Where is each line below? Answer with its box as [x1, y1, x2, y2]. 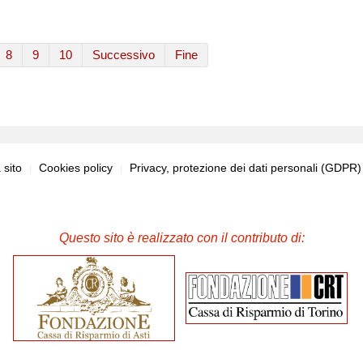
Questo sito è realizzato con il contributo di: [58, 231, 305, 245]
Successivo [92, 48, 155, 62]
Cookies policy [38, 161, 113, 174]
